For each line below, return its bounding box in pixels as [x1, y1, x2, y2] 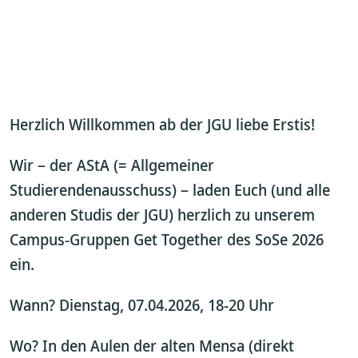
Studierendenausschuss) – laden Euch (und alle [10, 179, 330, 201]
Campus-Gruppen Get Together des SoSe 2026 [10, 229, 324, 250]
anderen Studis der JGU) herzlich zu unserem [10, 204, 315, 225]
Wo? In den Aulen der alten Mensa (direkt [10, 335, 294, 356]
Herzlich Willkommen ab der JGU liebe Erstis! [10, 113, 315, 135]
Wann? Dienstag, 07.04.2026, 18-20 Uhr [10, 294, 274, 316]
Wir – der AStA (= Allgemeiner [10, 154, 214, 176]
